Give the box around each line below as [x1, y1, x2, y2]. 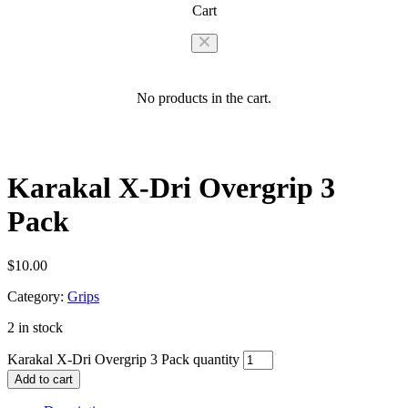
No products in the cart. [137, 90, 271, 107]
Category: [7, 289, 64, 305]
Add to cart [15, 372, 73, 387]
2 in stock [7, 320, 63, 336]
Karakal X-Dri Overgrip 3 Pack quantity [7, 352, 240, 368]
